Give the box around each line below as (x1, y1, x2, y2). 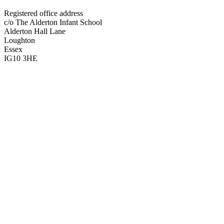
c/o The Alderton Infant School (4, 18, 102, 27)
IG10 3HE (4, 54, 37, 63)
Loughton (4, 36, 35, 45)
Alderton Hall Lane (4, 27, 65, 36)
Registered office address (4, 9, 83, 18)
